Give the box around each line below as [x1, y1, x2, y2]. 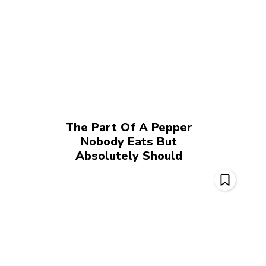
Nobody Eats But [81, 133, 178, 150]
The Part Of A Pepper [65, 119, 193, 135]
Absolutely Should [75, 147, 183, 164]
